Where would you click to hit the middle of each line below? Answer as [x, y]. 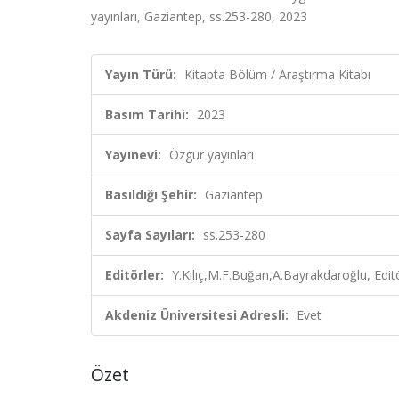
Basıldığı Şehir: [151, 195]
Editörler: [134, 275]
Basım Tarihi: [147, 114]
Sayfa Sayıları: [150, 235]
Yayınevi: [133, 155]
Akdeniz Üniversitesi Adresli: [197, 315]
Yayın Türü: [141, 74]
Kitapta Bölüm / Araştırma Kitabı [277, 74]
